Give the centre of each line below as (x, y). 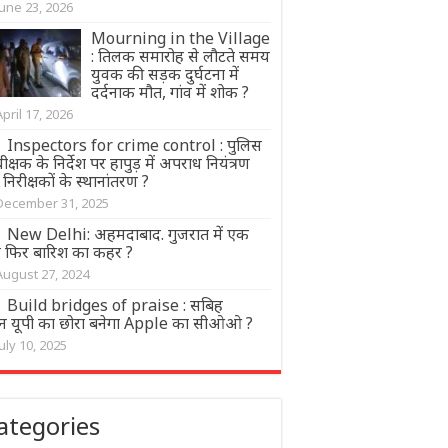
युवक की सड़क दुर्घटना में (165, 73)
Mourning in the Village (180, 37)
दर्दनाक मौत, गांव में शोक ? (170, 91)
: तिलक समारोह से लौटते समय (180, 55)
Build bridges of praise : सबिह (115, 304)
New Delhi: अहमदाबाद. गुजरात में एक (128, 233)
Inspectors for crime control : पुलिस (134, 144)
